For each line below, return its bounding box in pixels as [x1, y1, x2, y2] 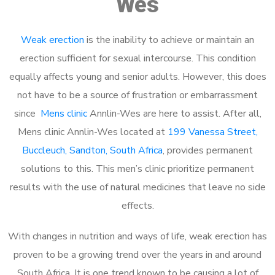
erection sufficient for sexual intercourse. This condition [19, 51, 256, 65]
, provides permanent [163, 143, 253, 157]
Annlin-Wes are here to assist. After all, [87, 106, 261, 120]
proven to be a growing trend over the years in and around [14, 247, 261, 261]
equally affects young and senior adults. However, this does [9, 69, 266, 83]
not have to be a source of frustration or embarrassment [17, 88, 258, 102]
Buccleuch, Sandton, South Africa [22, 143, 163, 157]
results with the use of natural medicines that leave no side [9, 180, 266, 194]
